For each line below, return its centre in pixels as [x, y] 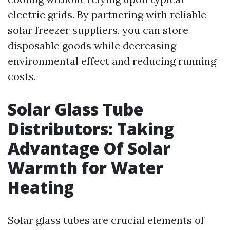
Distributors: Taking [91, 129]
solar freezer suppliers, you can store [98, 30]
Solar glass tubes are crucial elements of [106, 220]
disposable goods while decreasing [92, 46]
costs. [22, 76]
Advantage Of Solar [89, 148]
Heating [41, 187]
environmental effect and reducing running [112, 61]
